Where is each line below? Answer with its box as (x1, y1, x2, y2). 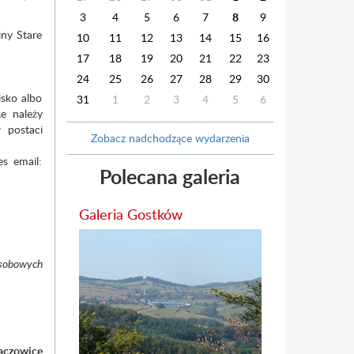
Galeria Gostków (78, 204, 183, 224)
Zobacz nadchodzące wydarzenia (90, 130, 250, 145)
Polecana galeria (100, 163, 241, 190)
